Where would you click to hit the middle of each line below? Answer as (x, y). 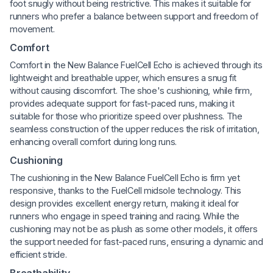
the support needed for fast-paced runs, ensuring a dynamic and (136, 241)
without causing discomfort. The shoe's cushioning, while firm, (131, 90)
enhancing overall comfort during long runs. (93, 141)
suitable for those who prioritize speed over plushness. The (126, 116)
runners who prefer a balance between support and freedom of (134, 16)
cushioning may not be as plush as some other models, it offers (134, 229)
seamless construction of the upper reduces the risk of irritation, (135, 129)
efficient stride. (38, 254)
